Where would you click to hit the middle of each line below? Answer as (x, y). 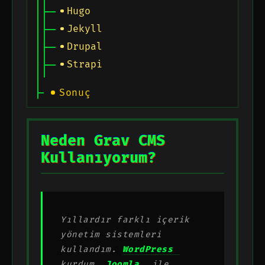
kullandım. (91, 249)
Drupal (85, 46)
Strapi (85, 64)
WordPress (147, 249)
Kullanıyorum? (98, 158)
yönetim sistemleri (111, 234)
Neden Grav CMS (103, 141)
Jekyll (85, 29)
